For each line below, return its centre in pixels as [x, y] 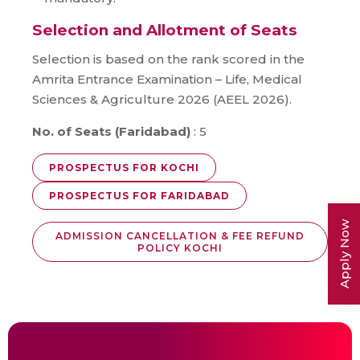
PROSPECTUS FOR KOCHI [124, 167]
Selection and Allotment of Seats [164, 30]
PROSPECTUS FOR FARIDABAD [139, 195]
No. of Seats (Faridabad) [111, 131]
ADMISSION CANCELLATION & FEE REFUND [180, 235]
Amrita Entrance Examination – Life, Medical [167, 79]
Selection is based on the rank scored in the [168, 59]
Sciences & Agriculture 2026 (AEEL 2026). [162, 99]
